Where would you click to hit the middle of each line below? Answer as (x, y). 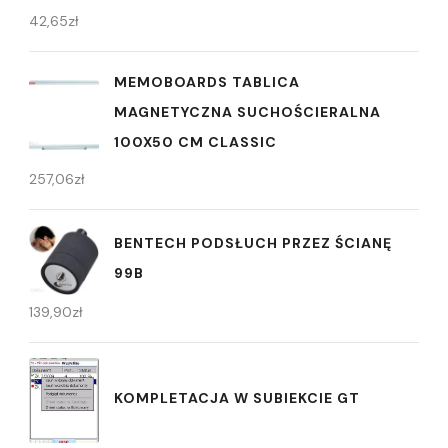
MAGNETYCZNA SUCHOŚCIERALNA (247, 112)
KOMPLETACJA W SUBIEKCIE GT (237, 397)
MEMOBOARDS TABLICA (207, 82)
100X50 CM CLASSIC (195, 142)
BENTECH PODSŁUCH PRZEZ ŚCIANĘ (253, 242)
